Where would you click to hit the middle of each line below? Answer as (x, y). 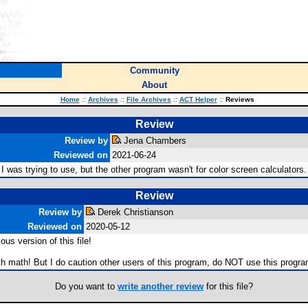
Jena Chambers (154, 141)
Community (154, 70)
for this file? (228, 286)
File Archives (148, 99)
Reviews (239, 99)
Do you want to (86, 286)
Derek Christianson (134, 212)
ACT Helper (198, 99)
